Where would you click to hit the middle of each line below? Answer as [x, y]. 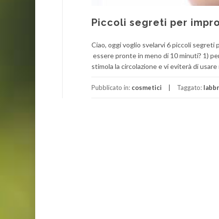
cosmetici [147, 88]
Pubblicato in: [111, 88]
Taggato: [190, 88]
